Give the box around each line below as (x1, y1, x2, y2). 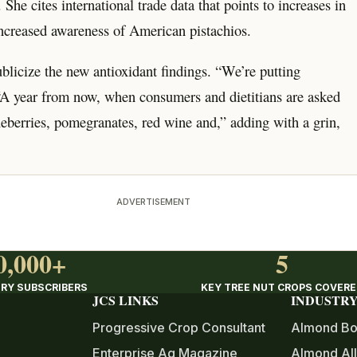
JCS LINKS (92, 291, 159, 310)
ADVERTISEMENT (116, 195, 190, 207)
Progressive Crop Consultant (92, 319, 265, 335)
